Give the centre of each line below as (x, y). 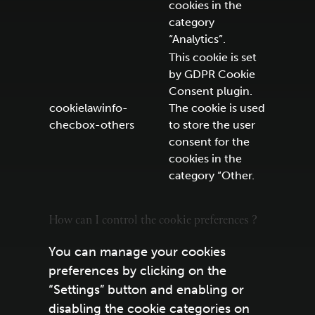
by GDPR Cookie (212, 74)
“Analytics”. (197, 39)
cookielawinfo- (88, 108)
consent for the (209, 142)
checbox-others (91, 125)
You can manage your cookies (137, 252)
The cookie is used (217, 108)
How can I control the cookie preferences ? (153, 221)
